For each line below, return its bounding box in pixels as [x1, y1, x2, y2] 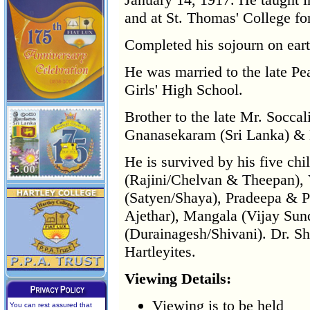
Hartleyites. [125, 243, 196, 261]
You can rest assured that [9, 301, 92, 309]
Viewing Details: [125, 270, 231, 288]
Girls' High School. [125, 81, 243, 99]
